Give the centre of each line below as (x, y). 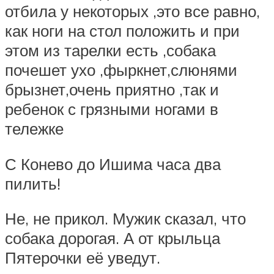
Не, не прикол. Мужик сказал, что (125, 219)
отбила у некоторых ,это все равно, (132, 11)
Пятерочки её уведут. (83, 258)
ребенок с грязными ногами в (112, 109)
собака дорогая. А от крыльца (113, 238)
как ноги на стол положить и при (122, 31)
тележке (34, 129)
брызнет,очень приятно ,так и (112, 90)
